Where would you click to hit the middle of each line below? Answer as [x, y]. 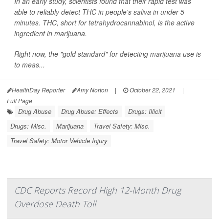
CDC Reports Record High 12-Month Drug [98, 190]
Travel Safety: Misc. [122, 126]
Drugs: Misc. [28, 126]
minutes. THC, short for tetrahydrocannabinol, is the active [104, 23]
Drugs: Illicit [145, 111]
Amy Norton [92, 90]
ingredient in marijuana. [51, 33]
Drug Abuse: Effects [90, 111]
